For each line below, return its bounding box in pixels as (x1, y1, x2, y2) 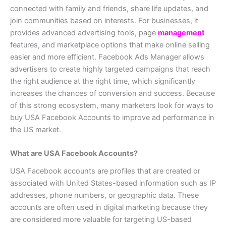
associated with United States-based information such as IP (10, 178, 216, 188)
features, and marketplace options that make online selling (10, 40, 210, 50)
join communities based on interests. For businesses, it (10, 16, 198, 26)
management (158, 28, 205, 38)
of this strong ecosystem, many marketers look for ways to (10, 101, 213, 110)
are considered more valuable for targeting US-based (10, 214, 192, 224)
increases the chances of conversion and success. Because (10, 89, 215, 98)
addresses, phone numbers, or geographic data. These (10, 190, 199, 200)
